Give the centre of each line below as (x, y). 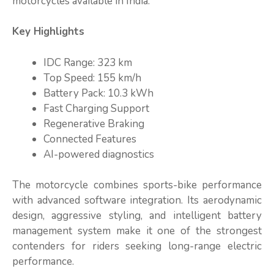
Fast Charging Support (96, 108)
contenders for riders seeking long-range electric (137, 246)
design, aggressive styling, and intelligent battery (137, 216)
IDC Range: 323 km (88, 62)
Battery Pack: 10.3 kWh (98, 93)
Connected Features (90, 139)
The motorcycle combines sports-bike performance (137, 185)
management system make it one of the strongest (137, 231)
